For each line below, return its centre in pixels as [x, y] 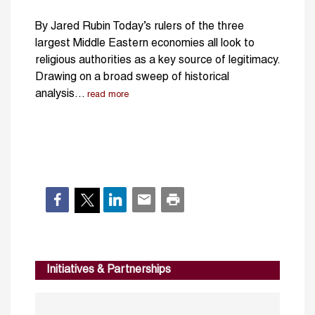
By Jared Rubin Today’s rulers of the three [140, 27]
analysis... [60, 95]
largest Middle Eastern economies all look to [145, 44]
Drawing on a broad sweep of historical [132, 78]
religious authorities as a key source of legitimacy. [157, 61]
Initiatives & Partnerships [109, 270]
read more [108, 95]
